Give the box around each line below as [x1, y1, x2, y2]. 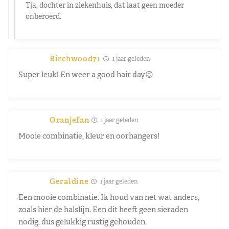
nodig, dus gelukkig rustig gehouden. [18, 216, 147, 226]
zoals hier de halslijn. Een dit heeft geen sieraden [18, 204, 188, 214]
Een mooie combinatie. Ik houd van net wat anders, [18, 192, 199, 202]
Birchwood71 [50, 53, 101, 63]
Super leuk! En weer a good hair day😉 [18, 69, 153, 79]
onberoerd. [26, 11, 61, 21]
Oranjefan [50, 114, 89, 125]
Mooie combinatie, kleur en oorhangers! [18, 130, 159, 141]
